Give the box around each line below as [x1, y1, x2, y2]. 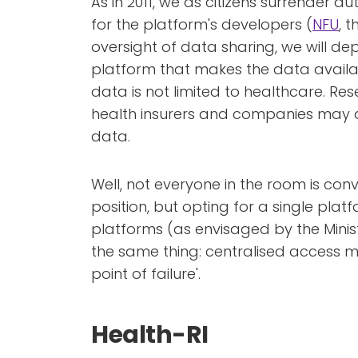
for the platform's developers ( [91, 14, 312, 34]
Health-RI [91, 318, 209, 352]
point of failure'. [91, 264, 201, 284]
